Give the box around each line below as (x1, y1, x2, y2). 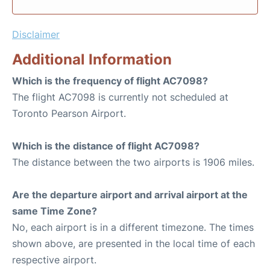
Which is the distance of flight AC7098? (12, 140, 199, 152)
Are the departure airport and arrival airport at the (12, 189, 248, 201)
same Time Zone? (12, 205, 97, 217)
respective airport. (12, 254, 96, 266)
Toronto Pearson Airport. (12, 107, 126, 119)
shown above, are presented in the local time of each (12, 237, 255, 250)
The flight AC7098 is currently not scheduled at (12, 91, 228, 103)
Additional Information (12, 51, 172, 68)
